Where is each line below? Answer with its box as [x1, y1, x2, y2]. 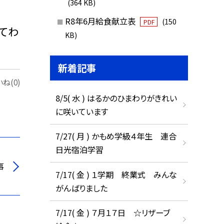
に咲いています [55, 105, 108, 117]
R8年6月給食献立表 [64, 15, 137, 27]
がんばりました [55, 181, 107, 194]
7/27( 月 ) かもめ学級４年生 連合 [55, 130, 176, 142]
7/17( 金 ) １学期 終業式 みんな [55, 168, 177, 180]
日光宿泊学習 [55, 143, 103, 156]
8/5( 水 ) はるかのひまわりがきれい [55, 91, 177, 104]
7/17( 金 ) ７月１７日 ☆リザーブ [55, 206, 170, 219]
